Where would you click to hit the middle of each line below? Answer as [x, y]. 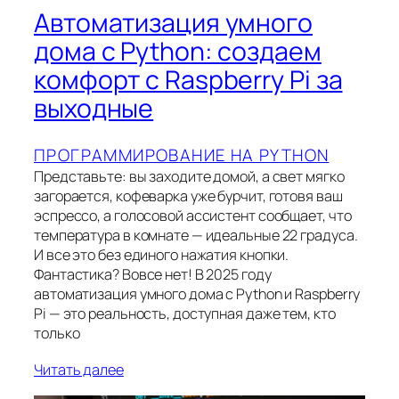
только [57, 333]
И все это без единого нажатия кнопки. [162, 254]
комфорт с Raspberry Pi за [188, 80]
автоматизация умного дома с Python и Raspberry [197, 293]
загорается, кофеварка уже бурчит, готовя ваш [188, 195]
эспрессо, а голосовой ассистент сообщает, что [193, 215]
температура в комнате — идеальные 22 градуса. [196, 235]
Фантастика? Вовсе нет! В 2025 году [153, 274]
